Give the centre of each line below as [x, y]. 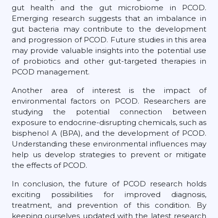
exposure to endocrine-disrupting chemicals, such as [109, 122]
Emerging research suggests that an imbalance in [109, 18]
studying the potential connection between [109, 111]
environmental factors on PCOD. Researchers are [109, 101]
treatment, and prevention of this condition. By [109, 205]
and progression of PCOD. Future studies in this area [109, 39]
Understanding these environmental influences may [109, 144]
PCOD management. [51, 72]
